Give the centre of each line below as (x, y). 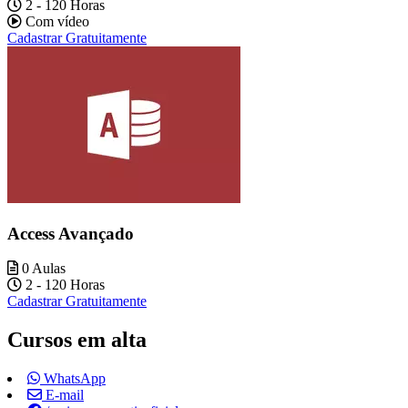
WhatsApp (73, 379)
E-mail (63, 395)
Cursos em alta (77, 340)
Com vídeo (56, 21)
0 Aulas (42, 269)
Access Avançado (71, 233)
